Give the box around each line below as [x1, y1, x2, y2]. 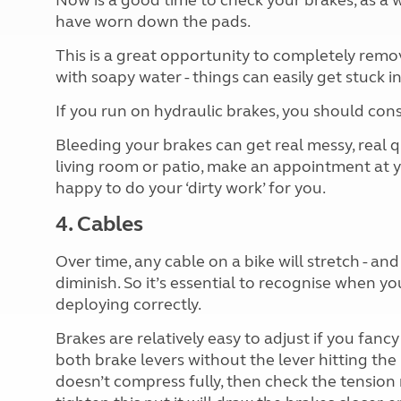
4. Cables [55, 211, 143, 237]
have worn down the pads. [55, 12, 251, 31]
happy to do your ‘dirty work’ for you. [55, 178, 326, 198]
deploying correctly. [55, 294, 201, 314]
